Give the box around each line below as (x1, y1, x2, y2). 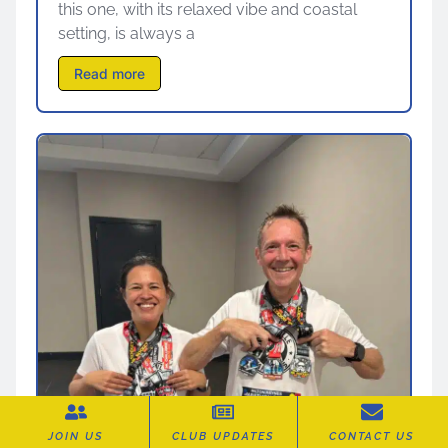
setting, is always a (58, 23, 195, 43)
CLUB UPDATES (172, 429, 275, 443)
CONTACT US (329, 429, 415, 443)
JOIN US (48, 429, 104, 443)
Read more (74, 64, 145, 82)
